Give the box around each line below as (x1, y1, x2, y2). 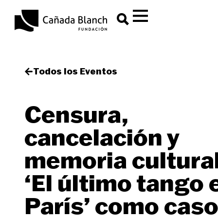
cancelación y (24, 123, 179, 151)
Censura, (24, 100, 128, 128)
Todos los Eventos (33, 66, 117, 77)
